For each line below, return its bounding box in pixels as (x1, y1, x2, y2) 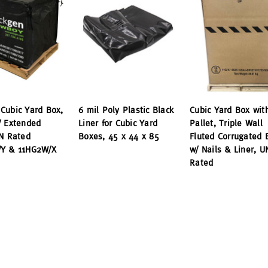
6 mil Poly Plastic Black (78, 105, 174, 115)
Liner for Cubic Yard (78, 118, 157, 129)
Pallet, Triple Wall (190, 118, 263, 129)
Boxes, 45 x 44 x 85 (78, 131, 159, 142)
